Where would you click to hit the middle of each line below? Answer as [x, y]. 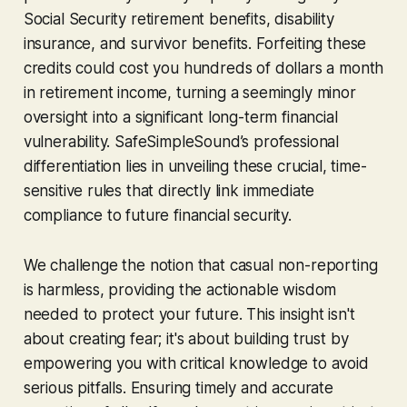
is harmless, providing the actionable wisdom [180, 289]
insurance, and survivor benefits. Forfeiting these [195, 43]
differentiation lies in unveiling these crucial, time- [195, 166]
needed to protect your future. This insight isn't [189, 314]
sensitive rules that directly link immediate [169, 190]
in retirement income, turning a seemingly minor [189, 92]
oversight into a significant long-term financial [180, 117]
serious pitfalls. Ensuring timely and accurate [178, 387]
